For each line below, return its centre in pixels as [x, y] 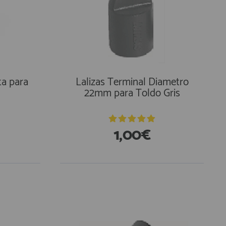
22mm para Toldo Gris [132, 93]
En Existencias [102, 182]
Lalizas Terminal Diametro [132, 82]
